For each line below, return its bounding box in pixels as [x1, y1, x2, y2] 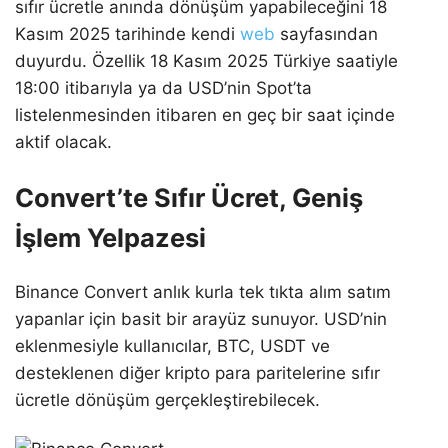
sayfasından [280, 23, 378, 44]
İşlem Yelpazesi [15, 221, 206, 253]
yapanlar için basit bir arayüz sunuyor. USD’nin [15, 308, 387, 329]
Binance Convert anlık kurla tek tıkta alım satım [15, 281, 391, 302]
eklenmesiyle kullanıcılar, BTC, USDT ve [15, 335, 330, 356]
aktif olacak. [15, 131, 112, 152]
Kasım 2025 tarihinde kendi [15, 23, 240, 44]
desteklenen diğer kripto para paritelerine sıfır [15, 362, 380, 383]
